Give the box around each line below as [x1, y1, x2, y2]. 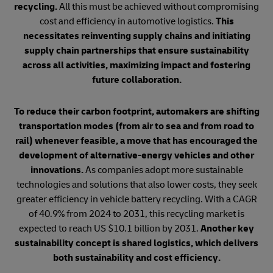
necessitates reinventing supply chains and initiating [23, 30, 250, 42]
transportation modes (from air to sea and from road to [19, 120, 254, 132]
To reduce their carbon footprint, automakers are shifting [13, 105, 260, 118]
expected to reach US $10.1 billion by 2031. [19, 222, 200, 235]
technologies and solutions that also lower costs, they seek [16, 179, 257, 191]
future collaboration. [91, 74, 182, 86]
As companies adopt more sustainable [83, 164, 243, 176]
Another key [200, 222, 254, 235]
